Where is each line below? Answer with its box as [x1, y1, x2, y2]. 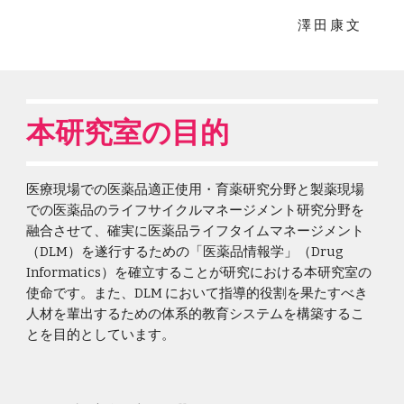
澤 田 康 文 [297, 17, 360, 33]
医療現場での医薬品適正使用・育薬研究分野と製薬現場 [26, 181, 365, 197]
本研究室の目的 [26, 115, 230, 150]
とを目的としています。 [26, 326, 176, 343]
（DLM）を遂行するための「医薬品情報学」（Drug [26, 243, 344, 260]
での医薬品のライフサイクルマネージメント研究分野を [26, 202, 365, 218]
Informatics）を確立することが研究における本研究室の [26, 264, 372, 280]
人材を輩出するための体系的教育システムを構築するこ [26, 306, 365, 322]
